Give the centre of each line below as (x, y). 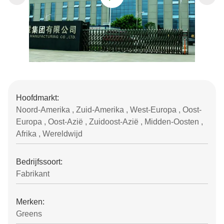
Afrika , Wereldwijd (49, 134)
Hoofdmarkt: (37, 98)
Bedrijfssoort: (39, 162)
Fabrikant (33, 174)
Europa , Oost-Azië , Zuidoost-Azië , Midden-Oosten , (109, 122)
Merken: (30, 202)
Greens (29, 214)
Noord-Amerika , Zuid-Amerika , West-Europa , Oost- (109, 110)
